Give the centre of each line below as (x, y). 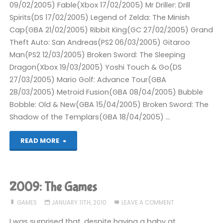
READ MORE (40, 140)
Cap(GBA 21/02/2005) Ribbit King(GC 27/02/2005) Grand (111, 30)
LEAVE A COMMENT (148, 202)
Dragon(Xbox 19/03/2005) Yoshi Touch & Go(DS (96, 67)
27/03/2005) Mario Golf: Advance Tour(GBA (88, 80)
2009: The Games (54, 187)
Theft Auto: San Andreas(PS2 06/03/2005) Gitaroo (100, 43)
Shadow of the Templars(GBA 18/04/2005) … (90, 117)
